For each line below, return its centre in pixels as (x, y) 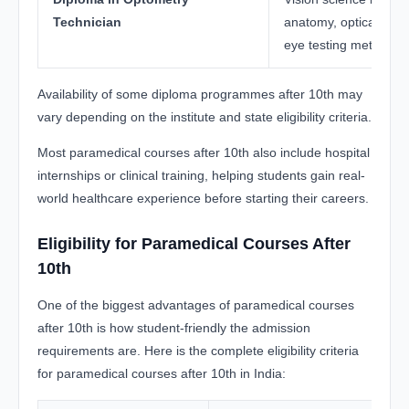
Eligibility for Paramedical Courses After (194, 243)
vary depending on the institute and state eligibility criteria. (204, 116)
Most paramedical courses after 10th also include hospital (204, 152)
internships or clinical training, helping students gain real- (201, 175)
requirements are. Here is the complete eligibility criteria (198, 350)
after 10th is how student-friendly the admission (174, 327)
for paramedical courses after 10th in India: (162, 373)
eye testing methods (342, 44)
